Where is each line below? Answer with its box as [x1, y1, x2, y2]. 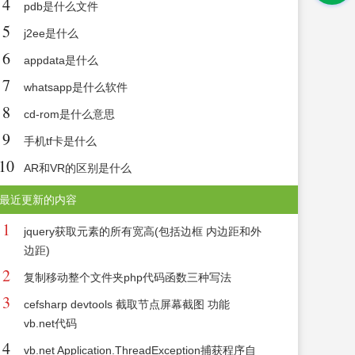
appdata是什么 [24, 54, 99, 67]
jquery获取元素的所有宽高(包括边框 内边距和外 [24, 225, 262, 239]
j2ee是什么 [24, 27, 79, 40]
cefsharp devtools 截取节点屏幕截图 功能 [24, 298, 231, 311]
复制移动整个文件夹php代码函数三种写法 [24, 271, 232, 284]
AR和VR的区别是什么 [24, 162, 132, 175]
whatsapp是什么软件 [24, 81, 128, 94]
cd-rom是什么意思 [24, 108, 116, 121]
